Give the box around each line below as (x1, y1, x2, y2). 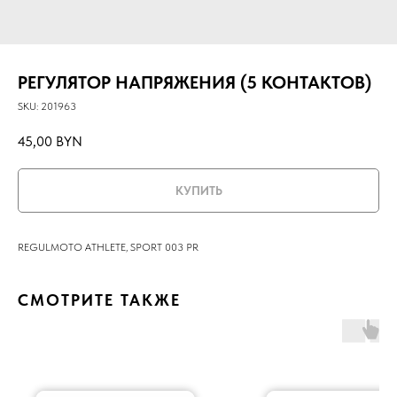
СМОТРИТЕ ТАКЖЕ (18, 290, 181, 309)
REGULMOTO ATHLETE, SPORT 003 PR (18, 240, 198, 253)
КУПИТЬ (175, 183, 222, 198)
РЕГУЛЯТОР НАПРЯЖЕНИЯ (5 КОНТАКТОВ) (18, 72, 371, 93)
